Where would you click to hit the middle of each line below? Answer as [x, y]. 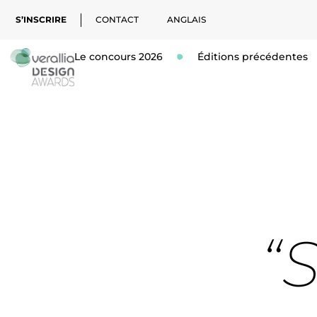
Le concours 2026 [119, 57]
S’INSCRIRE [41, 19]
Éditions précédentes [253, 57]
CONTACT [117, 19]
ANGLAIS [186, 19]
